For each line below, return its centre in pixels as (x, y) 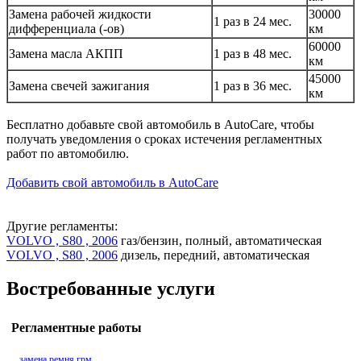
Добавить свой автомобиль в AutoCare (112, 182)
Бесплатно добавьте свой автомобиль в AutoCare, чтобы (160, 124)
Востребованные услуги (111, 289)
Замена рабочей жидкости (80, 14)
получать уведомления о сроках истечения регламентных (164, 139)
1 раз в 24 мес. (253, 21)
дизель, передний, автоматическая (214, 255)
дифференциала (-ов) (66, 28)
